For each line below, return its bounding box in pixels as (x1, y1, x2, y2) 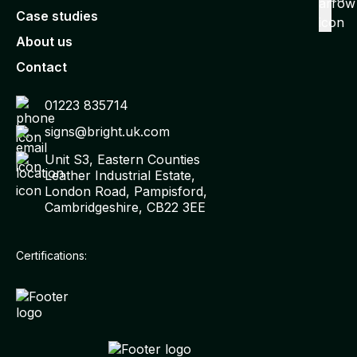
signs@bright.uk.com (45, 123, 170, 139)
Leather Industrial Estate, (45, 167, 195, 183)
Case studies (16, 7, 98, 24)
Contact (16, 58, 67, 75)
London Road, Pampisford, (45, 182, 207, 199)
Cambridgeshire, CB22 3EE (45, 198, 206, 215)
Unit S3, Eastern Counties (45, 151, 200, 167)
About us (16, 33, 73, 49)
